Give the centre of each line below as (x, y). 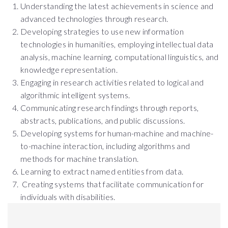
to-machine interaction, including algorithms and (105, 146)
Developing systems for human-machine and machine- (117, 133)
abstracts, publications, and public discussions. (103, 120)
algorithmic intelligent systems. (75, 95)
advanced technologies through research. (94, 19)
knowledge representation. (69, 69)
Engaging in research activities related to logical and (112, 82)
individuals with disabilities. (68, 197)
